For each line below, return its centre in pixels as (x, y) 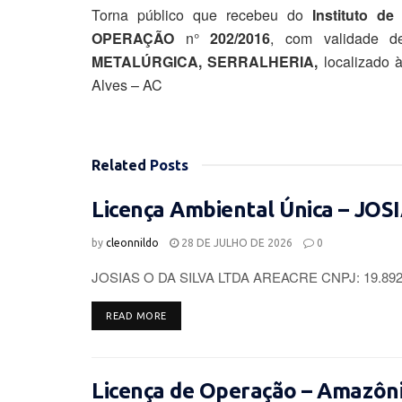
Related (119, 166)
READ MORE (136, 316)
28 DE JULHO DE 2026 (236, 243)
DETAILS (186, 315)
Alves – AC (127, 85)
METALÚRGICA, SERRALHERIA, (208, 62)
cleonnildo (132, 243)
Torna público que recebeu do (202, 15)
